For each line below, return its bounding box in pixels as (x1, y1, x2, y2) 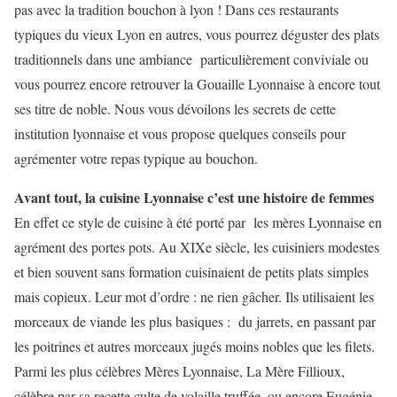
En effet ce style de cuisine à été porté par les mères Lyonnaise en (14, 213, 382, 231)
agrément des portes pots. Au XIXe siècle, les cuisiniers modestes (14, 237, 379, 256)
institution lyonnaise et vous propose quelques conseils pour (14, 124, 346, 143)
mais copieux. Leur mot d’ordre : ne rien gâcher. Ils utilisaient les (14, 287, 374, 306)
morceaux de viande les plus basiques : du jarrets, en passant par (14, 312, 376, 331)
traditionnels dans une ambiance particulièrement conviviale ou (14, 50, 369, 68)
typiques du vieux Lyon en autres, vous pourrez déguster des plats (14, 25, 379, 43)
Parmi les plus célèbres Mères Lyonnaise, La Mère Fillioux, (14, 362, 345, 380)
